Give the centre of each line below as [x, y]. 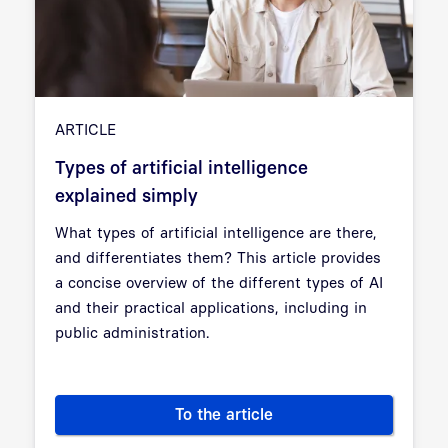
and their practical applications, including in [211, 306]
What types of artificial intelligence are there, [216, 231]
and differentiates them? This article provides [218, 256]
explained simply [126, 195]
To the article [224, 413]
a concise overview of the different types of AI [219, 281]
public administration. [132, 331]
